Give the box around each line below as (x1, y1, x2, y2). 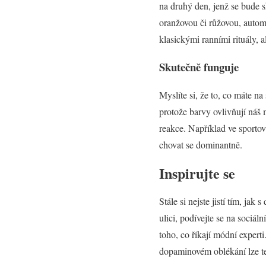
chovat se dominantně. (159, 138, 242, 151)
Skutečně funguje (159, 58, 239, 75)
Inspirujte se (159, 162, 235, 183)
